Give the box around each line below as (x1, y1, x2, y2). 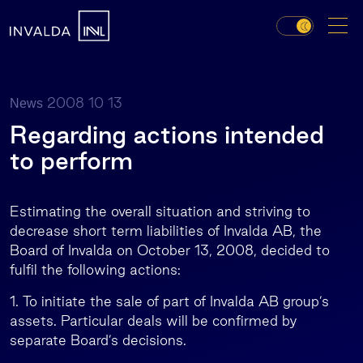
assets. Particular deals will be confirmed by (10, 313, 297, 328)
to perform (10, 147, 133, 174)
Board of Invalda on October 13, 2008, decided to (10, 242, 330, 258)
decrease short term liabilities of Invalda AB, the (10, 223, 322, 238)
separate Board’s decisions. (10, 332, 186, 348)
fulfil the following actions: (10, 262, 181, 277)
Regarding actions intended (10, 121, 324, 148)
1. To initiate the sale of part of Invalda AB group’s (10, 293, 329, 309)
